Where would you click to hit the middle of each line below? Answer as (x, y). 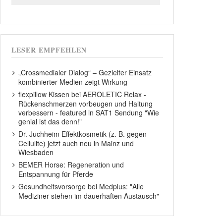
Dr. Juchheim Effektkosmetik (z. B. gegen (83, 134)
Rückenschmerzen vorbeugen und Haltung (85, 104)
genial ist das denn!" (50, 122)
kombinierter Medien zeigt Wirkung (73, 82)
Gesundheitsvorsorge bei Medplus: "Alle (81, 187)
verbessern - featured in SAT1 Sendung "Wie (89, 113)
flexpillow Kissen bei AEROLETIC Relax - (82, 94)
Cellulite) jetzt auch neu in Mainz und (76, 143)
